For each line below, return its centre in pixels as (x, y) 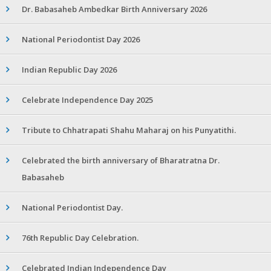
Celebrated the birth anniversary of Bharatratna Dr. (121, 161)
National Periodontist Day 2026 (81, 40)
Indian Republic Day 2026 (69, 70)
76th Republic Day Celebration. (80, 238)
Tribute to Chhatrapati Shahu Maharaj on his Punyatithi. (129, 130)
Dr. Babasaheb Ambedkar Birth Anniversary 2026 (114, 9)
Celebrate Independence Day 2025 (87, 100)
